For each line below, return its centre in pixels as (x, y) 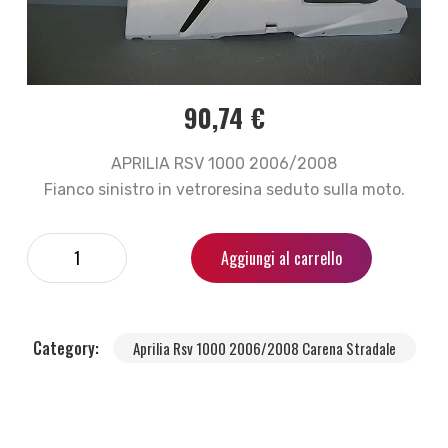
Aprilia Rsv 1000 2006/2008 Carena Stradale (264, 347)
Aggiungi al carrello (281, 257)
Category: (67, 347)
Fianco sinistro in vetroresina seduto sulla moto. (224, 189)
